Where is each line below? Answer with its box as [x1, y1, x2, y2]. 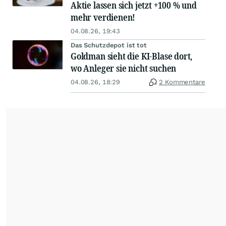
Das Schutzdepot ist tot [71, 41, 147, 49]
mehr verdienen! [71, 11, 136, 23]
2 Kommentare [159, 78, 205, 86]
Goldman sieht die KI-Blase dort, [71, 50, 193, 62]
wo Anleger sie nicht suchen [71, 62, 177, 74]
